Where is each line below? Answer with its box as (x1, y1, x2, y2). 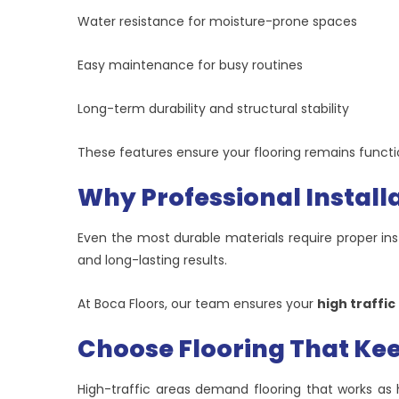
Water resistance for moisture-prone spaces (77, 12, 357, 31)
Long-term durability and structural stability (77, 100, 349, 118)
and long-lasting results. (77, 251, 227, 270)
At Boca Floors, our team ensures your (77, 295, 317, 313)
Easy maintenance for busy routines (77, 56, 303, 75)
